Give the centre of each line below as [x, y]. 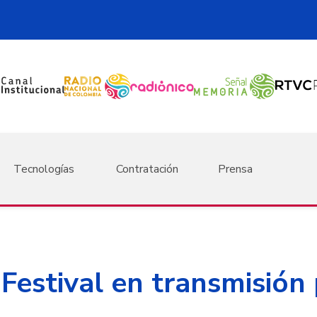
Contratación [147, 169]
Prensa [236, 169]
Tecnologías [44, 169]
